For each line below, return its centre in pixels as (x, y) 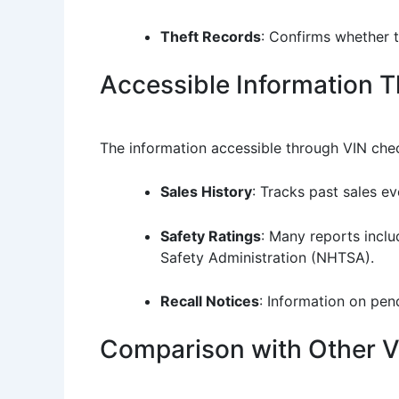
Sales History (206, 192)
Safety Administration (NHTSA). (267, 257)
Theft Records (211, 37)
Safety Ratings (211, 236)
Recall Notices (210, 301)
